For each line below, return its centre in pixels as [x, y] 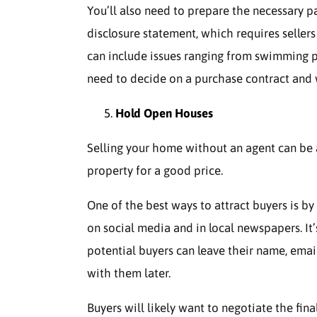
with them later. [129, 273]
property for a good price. [155, 171]
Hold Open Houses [164, 113]
